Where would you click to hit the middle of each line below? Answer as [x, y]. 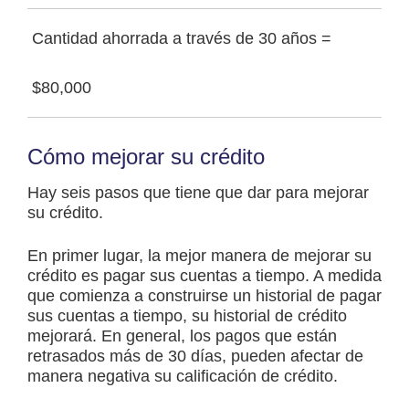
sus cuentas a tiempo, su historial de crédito [187, 316]
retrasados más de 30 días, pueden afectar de [195, 357]
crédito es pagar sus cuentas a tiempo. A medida [204, 276]
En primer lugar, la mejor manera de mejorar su [199, 256]
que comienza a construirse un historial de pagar [204, 296]
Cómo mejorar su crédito [146, 157]
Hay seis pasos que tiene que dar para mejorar [198, 193]
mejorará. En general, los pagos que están [182, 336]
